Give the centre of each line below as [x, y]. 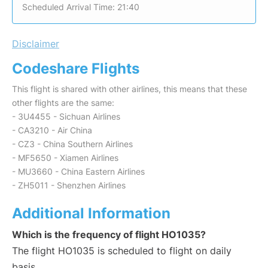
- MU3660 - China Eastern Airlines [78, 172]
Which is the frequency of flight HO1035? [109, 235]
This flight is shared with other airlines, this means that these [130, 89]
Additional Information [91, 214]
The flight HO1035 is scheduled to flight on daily [122, 251]
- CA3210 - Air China [52, 130]
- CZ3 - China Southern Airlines [72, 144]
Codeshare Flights [76, 69]
